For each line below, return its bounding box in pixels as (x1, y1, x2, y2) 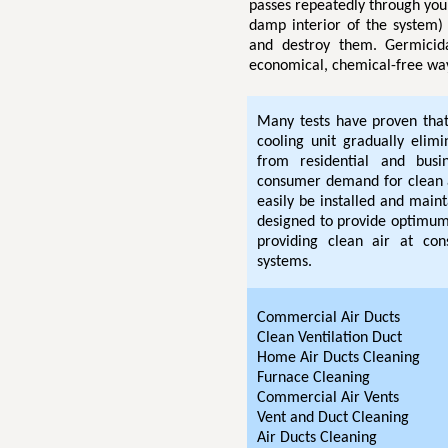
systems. (257, 254, 316, 270)
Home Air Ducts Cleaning (257, 350, 420, 366)
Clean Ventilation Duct (257, 330, 402, 346)
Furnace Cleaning (257, 370, 370, 386)
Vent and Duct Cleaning (257, 410, 409, 426)
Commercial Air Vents (257, 390, 399, 406)
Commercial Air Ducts (257, 310, 400, 326)
